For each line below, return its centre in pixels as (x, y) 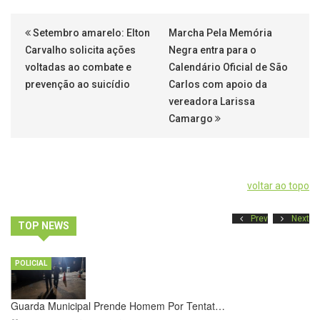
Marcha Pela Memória (220, 32)
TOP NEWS (44, 225)
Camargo (192, 118)
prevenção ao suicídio (77, 84)
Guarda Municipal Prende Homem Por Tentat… (118, 305)
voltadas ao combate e (78, 67)
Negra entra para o (212, 50)
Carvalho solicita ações (80, 50)
